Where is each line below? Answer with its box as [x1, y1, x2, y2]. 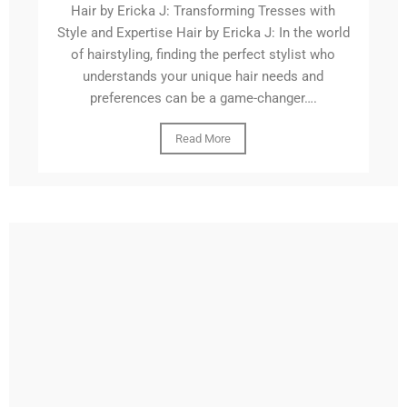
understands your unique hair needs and [83, 68, 324, 85]
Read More [175, 132, 232, 146]
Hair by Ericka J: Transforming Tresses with [71, 3, 336, 20]
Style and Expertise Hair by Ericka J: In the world [56, 25, 350, 42]
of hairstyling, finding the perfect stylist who [71, 46, 336, 64]
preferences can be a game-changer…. [89, 90, 317, 107]
